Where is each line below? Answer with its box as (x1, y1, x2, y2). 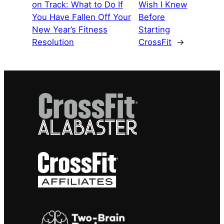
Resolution (32, 37, 74, 47)
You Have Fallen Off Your (32, 12, 131, 22)
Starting (138, 24, 170, 35)
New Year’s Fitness (32, 24, 107, 35)
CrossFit (138, 37, 171, 47)
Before (138, 12, 165, 22)
